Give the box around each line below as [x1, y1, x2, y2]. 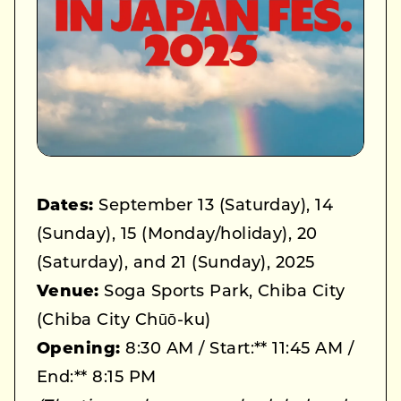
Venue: [37, 284, 99, 302]
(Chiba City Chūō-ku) [37, 312, 211, 330]
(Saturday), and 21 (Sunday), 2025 [37, 255, 315, 273]
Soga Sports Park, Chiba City [98, 284, 346, 302]
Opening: [37, 341, 121, 359]
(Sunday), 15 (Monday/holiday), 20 [37, 226, 318, 244]
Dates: [37, 198, 94, 216]
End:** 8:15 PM [37, 370, 157, 388]
